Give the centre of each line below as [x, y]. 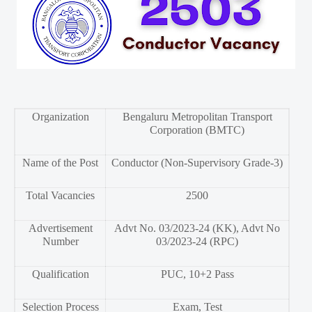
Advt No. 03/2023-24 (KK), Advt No [197, 228]
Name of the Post [60, 163]
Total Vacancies [60, 196]
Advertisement [60, 228]
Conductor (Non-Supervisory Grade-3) [197, 163]
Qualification [60, 274]
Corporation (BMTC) [197, 130]
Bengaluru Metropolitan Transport [197, 117]
